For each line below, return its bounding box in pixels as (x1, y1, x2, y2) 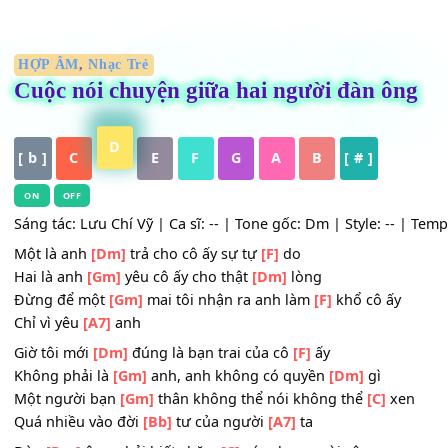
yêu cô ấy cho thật (133, 346, 280, 368)
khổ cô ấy (368, 371, 446, 394)
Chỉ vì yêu (15, 397, 92, 419)
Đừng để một (15, 371, 121, 394)
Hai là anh (15, 346, 97, 368)
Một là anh (15, 320, 101, 342)
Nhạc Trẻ (98, 113, 166, 131)
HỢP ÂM (20, 113, 88, 131)
